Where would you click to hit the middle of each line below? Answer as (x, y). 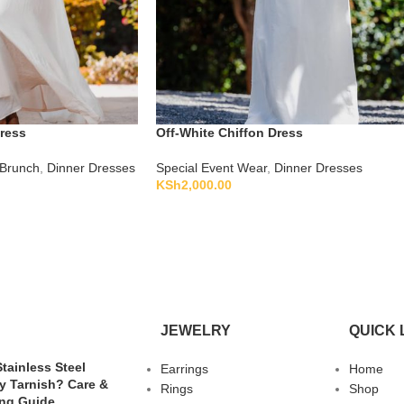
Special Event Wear (211, 167)
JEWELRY (195, 330)
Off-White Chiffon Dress (230, 132)
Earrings (184, 368)
